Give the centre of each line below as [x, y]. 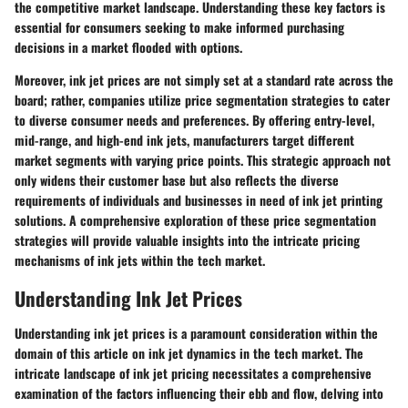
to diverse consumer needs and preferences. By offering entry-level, [194, 120]
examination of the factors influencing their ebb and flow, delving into [199, 393]
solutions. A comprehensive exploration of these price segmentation [195, 220]
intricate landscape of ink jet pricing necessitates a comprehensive [193, 372]
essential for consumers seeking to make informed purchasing [179, 27]
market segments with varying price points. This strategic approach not [203, 160]
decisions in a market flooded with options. [128, 47]
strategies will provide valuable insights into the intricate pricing [187, 240]
